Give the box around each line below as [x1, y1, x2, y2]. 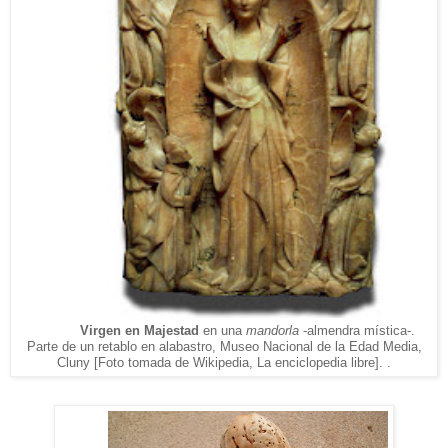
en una [199, 322, 247, 338]
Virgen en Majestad [80, 322, 200, 338]
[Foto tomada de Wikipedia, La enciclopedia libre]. [90, 354, 383, 370]
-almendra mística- [303, 322, 412, 338]
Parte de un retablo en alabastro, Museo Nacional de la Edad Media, [26, 338, 422, 354]
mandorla [246, 322, 300, 338]
